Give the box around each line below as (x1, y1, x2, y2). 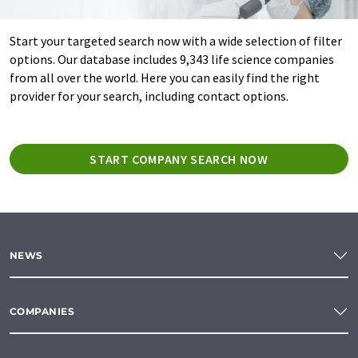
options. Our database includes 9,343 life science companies (10, 50, 334, 67)
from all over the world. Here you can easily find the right (10, 69, 320, 86)
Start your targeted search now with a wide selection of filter (10, 32, 342, 49)
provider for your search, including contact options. (10, 87, 288, 104)
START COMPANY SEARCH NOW (89, 150, 268, 167)
